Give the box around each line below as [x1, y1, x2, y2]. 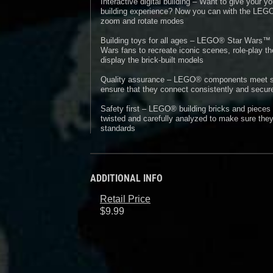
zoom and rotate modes [101, 16, 184, 26]
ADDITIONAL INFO [90, 172, 163, 184]
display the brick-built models [101, 55, 204, 65]
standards [101, 124, 135, 133]
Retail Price [100, 194, 151, 204]
